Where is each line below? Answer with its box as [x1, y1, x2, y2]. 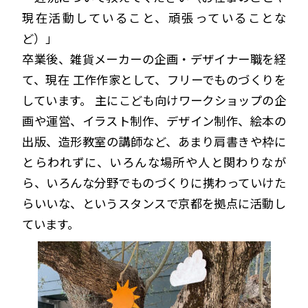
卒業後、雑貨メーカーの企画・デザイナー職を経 [22, 49, 286, 67]
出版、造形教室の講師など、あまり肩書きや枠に [22, 132, 286, 150]
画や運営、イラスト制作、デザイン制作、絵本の [22, 111, 286, 129]
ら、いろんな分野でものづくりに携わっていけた [22, 173, 286, 191]
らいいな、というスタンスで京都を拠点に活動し [22, 194, 286, 212]
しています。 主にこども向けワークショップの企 [22, 91, 286, 109]
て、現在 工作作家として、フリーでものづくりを [22, 70, 286, 88]
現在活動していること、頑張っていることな [22, 8, 286, 26]
